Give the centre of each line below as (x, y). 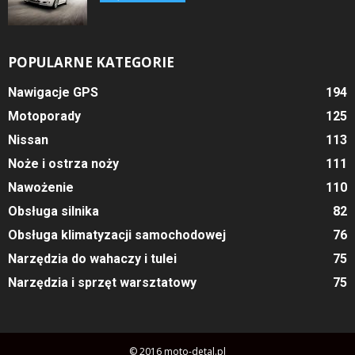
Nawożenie (41, 187)
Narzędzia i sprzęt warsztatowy (102, 282)
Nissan (28, 139)
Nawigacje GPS (53, 92)
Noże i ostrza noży (63, 163)
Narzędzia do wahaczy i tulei (92, 258)
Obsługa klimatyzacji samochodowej (117, 235)
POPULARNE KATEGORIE (91, 62)
